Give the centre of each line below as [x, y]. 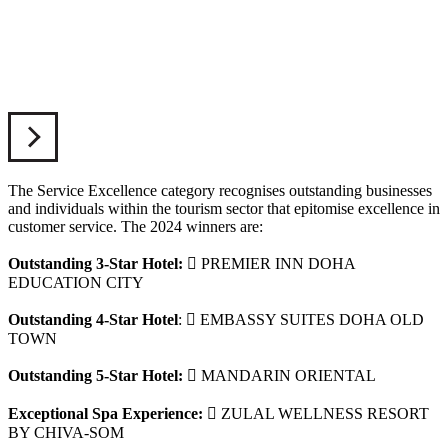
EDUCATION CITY [76, 282]
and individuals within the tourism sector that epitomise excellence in [224, 208]
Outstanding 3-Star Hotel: [97, 263]
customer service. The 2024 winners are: [135, 226]
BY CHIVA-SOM [66, 432]
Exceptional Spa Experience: [105, 413]
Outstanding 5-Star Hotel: [95, 375]
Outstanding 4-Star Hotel [93, 319]
